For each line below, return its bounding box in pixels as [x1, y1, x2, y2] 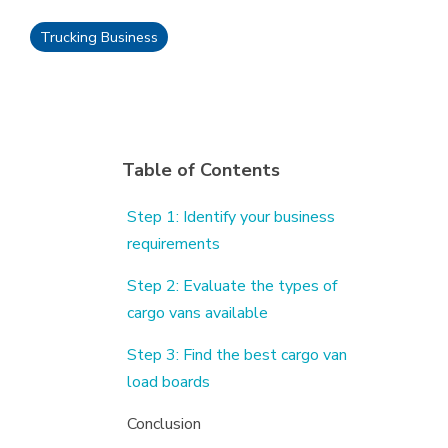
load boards [127, 371, 210, 393]
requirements [127, 233, 220, 255]
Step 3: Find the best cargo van [127, 344, 347, 366]
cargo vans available [127, 302, 268, 324]
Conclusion [127, 413, 201, 435]
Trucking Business [40, 27, 158, 47]
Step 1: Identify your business [127, 206, 335, 228]
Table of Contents [122, 158, 280, 182]
